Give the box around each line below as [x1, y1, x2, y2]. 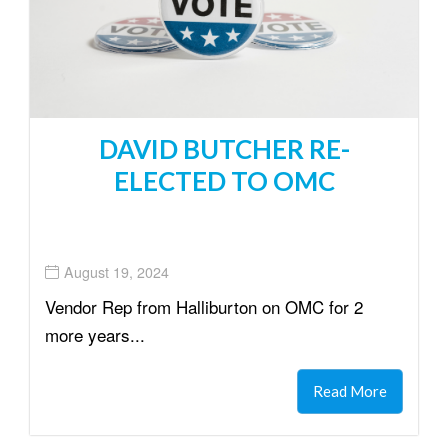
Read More [313, 381, 387, 400]
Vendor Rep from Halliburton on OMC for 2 [45, 293, 363, 319]
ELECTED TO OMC [113, 164, 335, 197]
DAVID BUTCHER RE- [98, 132, 350, 165]
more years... [45, 321, 145, 347]
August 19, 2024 [64, 262, 169, 283]
